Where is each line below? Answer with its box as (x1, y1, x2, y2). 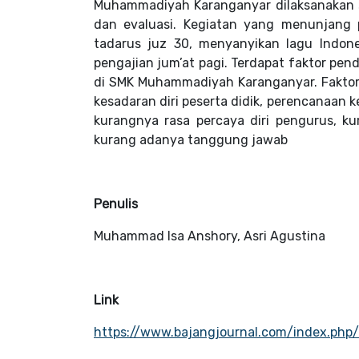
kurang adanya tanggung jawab (94, 132, 288, 147)
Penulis (94, 196, 138, 212)
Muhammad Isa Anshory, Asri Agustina (94, 228, 325, 244)
